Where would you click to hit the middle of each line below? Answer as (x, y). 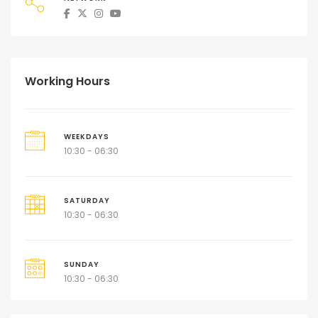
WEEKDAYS (86, 137)
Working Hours (67, 82)
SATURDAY (87, 201)
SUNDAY (81, 265)
